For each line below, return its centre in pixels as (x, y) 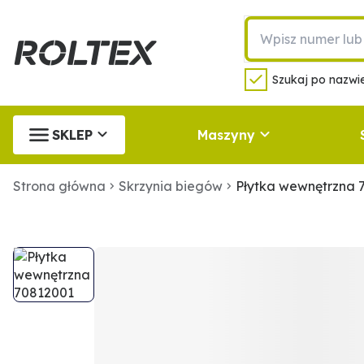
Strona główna (59, 186)
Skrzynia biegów (171, 186)
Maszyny (226, 135)
